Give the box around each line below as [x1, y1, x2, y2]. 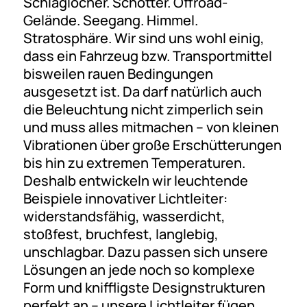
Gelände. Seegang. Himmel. [23, 10, 198, 29]
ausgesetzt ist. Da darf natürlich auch [23, 82, 262, 101]
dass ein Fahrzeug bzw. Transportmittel [23, 46, 272, 65]
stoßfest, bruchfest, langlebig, [23, 224, 219, 243]
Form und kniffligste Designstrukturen [23, 278, 265, 297]
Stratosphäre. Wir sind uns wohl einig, [23, 28, 265, 47]
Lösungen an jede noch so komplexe [23, 260, 255, 279]
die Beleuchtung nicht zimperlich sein [23, 99, 263, 119]
